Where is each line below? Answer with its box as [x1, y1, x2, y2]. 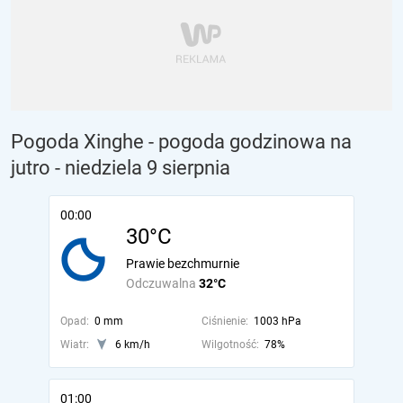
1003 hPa [253, 315, 301, 327]
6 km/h [115, 338, 150, 351]
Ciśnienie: [201, 315, 248, 327]
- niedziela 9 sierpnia [55, 157, 230, 179]
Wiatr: [60, 338, 89, 351]
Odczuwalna [126, 276, 199, 291]
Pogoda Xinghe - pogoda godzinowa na [11, 130, 352, 153]
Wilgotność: [201, 338, 259, 351]
